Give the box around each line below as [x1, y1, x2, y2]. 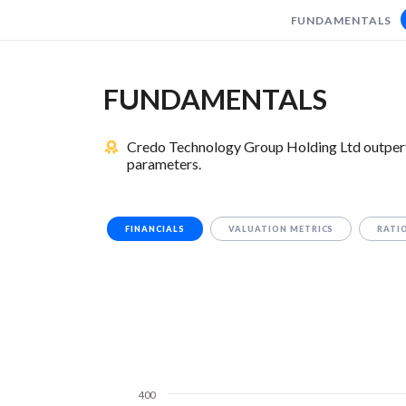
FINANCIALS [125, 224, 185, 235]
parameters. [127, 155, 202, 173]
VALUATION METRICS [227, 224, 334, 235]
